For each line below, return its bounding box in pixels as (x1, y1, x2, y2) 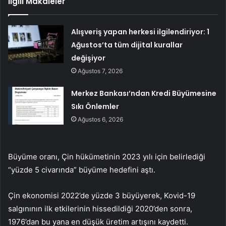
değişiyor (71, 52, 106, 63)
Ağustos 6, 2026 (78, 115, 124, 123)
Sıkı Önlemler (71, 101, 120, 111)
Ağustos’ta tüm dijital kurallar (71, 39, 183, 50)
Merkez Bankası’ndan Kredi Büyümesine (71, 88, 217, 98)
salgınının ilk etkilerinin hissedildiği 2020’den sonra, (8, 203, 192, 213)
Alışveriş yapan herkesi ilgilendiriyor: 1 (71, 26, 210, 37)
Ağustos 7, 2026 (78, 67, 123, 75)
